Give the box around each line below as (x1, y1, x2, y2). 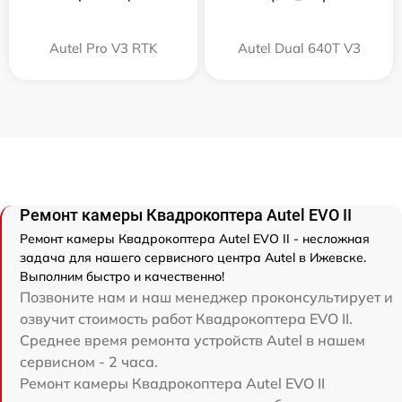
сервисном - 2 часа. (20, 353, 158, 371)
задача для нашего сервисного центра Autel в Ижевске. (20, 249, 366, 267)
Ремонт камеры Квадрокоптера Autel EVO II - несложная (20, 231, 370, 248)
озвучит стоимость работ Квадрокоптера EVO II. (20, 310, 353, 328)
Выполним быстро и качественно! (20, 268, 224, 285)
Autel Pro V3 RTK (48, 39, 158, 57)
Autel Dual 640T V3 (237, 39, 361, 57)
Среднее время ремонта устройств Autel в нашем (20, 331, 365, 350)
